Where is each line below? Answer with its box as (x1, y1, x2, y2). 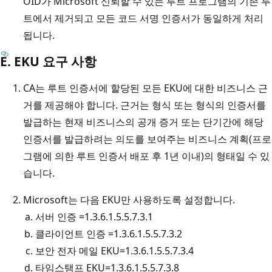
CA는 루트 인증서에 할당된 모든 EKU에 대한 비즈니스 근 (23, 81, 268, 95)
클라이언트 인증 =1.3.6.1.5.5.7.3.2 (35, 226, 182, 240)
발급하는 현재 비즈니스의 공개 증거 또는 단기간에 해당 (23, 115, 263, 129)
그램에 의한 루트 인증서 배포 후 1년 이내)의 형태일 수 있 (23, 149, 270, 163)
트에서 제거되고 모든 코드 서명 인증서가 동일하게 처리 (23, 11, 263, 25)
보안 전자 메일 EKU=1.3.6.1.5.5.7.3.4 (35, 243, 194, 257)
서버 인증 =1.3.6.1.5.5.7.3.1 (35, 209, 153, 223)
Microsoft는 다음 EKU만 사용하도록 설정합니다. (23, 192, 235, 206)
